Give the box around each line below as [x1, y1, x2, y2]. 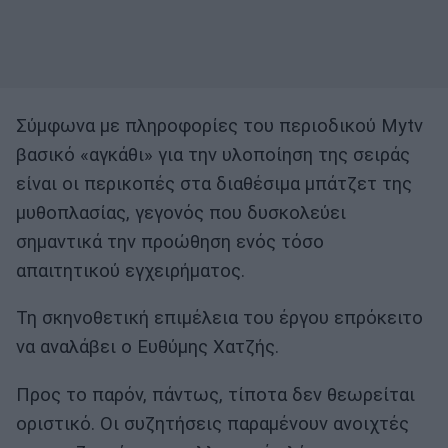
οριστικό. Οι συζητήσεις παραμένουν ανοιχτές [16, 412, 409, 435]
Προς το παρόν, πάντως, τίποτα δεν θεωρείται [16, 383, 415, 406]
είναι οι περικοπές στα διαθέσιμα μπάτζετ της [16, 172, 412, 195]
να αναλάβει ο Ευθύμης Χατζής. [16, 336, 279, 359]
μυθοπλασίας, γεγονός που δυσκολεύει [16, 201, 346, 224]
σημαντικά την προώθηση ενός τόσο [16, 230, 324, 253]
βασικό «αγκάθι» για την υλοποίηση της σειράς [16, 143, 410, 166]
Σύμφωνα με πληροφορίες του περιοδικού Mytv [16, 114, 423, 137]
